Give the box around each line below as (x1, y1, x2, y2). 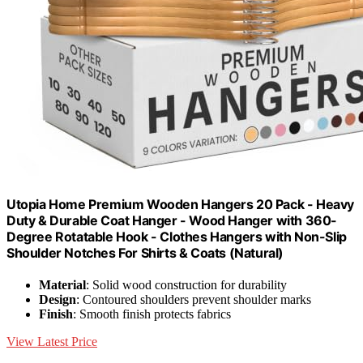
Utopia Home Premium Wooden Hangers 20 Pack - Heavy (6, 195, 355, 212)
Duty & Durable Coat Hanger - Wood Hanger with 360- (6, 211, 338, 228)
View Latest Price (6, 335, 97, 349)
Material (39, 278, 86, 293)
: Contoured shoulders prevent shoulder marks (76, 293, 311, 307)
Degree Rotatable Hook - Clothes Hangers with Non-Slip (6, 228, 347, 245)
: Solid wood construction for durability (86, 278, 287, 293)
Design (39, 293, 76, 307)
